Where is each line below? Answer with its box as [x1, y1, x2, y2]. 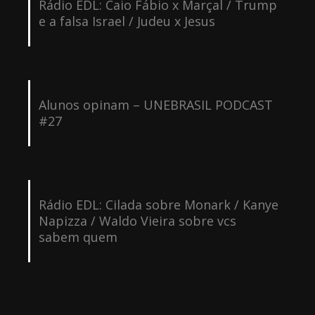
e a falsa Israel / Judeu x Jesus [38, 12, 215, 30]
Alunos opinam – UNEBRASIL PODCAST [38, 96, 273, 113]
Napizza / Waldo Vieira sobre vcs [38, 212, 236, 229]
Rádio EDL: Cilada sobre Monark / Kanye [38, 195, 278, 213]
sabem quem [38, 228, 117, 245]
